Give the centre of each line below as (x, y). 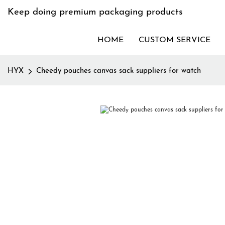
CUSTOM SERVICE (175, 40)
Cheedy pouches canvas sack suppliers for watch (119, 71)
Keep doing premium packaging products (95, 12)
